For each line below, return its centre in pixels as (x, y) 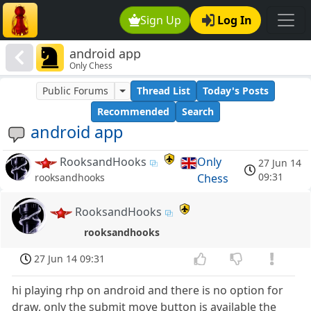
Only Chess (91, 66)
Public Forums (76, 91)
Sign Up (161, 20)
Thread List (163, 91)
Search (198, 112)
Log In (235, 20)
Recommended (133, 112)
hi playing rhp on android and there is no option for (148, 291)
